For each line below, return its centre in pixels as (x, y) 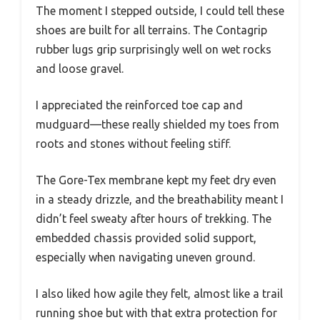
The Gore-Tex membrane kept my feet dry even (156, 180)
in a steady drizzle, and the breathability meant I (160, 199)
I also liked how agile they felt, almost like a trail (159, 294)
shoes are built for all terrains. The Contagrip (151, 30)
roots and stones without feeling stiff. (133, 144)
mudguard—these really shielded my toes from (157, 124)
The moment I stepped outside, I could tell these (160, 11)
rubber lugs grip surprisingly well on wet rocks (154, 49)
